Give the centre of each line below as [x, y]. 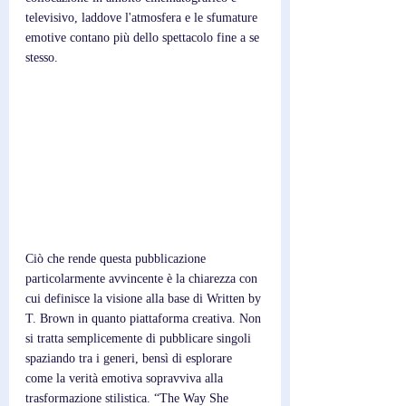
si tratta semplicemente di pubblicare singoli [140, 338]
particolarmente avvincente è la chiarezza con [143, 279]
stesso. [42, 58]
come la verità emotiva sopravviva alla [126, 378]
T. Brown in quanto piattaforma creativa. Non [145, 319]
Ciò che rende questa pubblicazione [117, 259]
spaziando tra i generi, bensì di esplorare [130, 358]
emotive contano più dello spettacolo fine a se [144, 38]
